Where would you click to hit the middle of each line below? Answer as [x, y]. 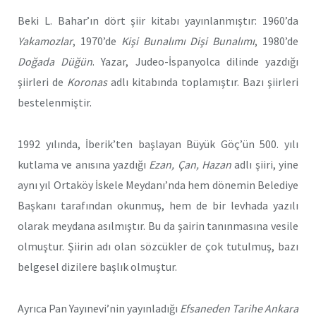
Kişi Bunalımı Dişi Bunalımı [188, 41]
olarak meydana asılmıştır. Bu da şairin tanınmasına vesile [158, 225]
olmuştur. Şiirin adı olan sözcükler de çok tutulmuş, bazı [158, 246]
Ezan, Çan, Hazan [192, 164]
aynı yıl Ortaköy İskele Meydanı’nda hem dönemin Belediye [158, 184]
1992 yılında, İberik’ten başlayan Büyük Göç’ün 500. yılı [158, 144]
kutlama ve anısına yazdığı [84, 164]
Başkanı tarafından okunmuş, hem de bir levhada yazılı [158, 205]
